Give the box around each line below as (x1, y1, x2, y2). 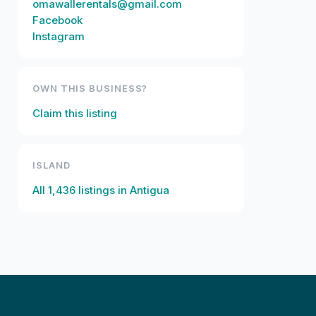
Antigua (130, 183, 169, 197)
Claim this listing (32, 107, 117, 121)
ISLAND (32, 159, 71, 171)
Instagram (32, 30, 85, 44)
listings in (75, 183, 130, 197)
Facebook (32, 13, 83, 28)
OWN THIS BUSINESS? (32, 83, 148, 95)
